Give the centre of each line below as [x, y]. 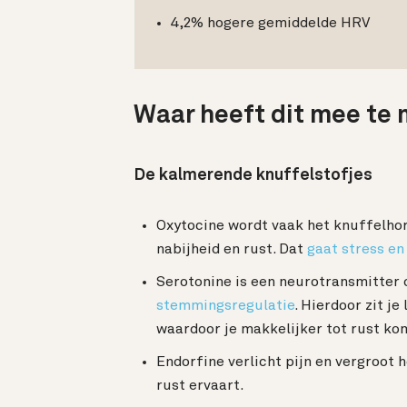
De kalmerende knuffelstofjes [253, 176]
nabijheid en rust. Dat [232, 250]
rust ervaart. [200, 387]
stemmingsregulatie [225, 307]
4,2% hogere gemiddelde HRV [270, 23]
